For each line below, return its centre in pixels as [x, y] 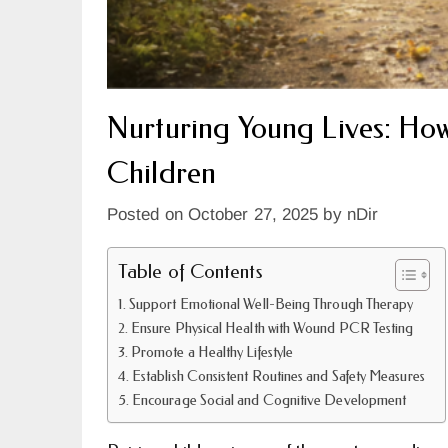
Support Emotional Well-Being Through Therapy [271, 305]
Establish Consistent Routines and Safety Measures [278, 377]
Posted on [147, 215]
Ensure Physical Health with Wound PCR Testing [272, 329]
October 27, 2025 [253, 215]
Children [162, 173]
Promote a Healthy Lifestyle [212, 353]
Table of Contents [190, 272]
